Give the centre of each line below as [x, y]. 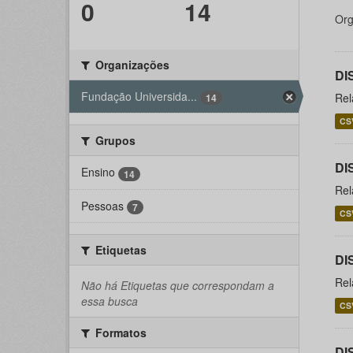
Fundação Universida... [139, 97]
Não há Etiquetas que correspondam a [178, 286]
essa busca [110, 301]
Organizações [131, 65]
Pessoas [102, 205]
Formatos [119, 333]
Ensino [98, 172]
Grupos [114, 141]
